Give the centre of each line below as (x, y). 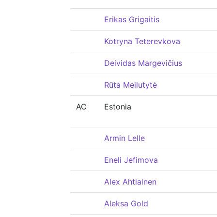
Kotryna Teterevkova (142, 41)
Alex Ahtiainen (130, 182)
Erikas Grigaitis (132, 19)
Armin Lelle (124, 138)
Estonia (118, 107)
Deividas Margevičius (143, 63)
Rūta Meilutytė (131, 85)
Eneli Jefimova (131, 160)
